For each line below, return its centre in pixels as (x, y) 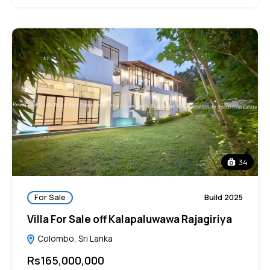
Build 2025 (224, 197)
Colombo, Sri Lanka (74, 238)
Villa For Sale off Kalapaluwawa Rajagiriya (130, 219)
